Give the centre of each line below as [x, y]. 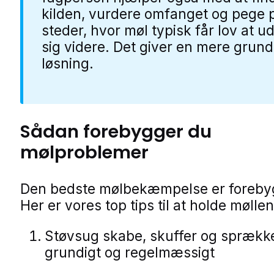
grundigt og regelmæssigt [130, 252]
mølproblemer [84, 153]
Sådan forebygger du [116, 132]
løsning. [68, 64]
